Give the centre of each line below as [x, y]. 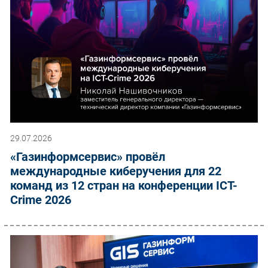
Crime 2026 [41, 200]
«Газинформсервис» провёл [88, 156]
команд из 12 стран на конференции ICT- [124, 185]
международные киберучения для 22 [116, 171]
